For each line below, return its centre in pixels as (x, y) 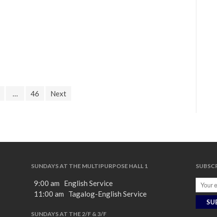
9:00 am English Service (73, 183)
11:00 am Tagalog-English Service (90, 194)
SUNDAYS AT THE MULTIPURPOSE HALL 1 (89, 166)
